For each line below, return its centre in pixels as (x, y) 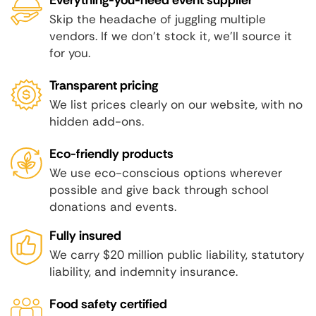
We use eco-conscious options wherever (166, 172)
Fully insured (85, 235)
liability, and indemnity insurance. (144, 271)
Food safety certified (108, 304)
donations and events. (113, 206)
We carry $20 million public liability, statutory (177, 254)
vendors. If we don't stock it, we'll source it (171, 36)
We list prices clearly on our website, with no (176, 104)
